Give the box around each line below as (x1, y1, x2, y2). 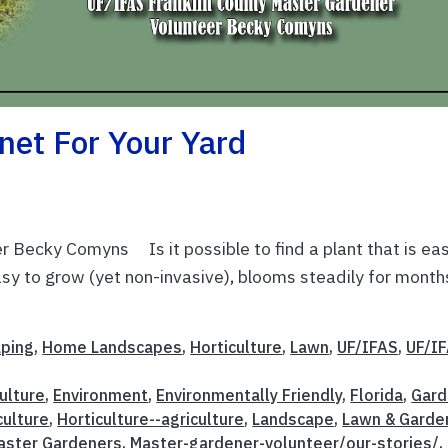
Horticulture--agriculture (57, 409, 245, 430)
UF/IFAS (337, 337, 399, 358)
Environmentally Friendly (156, 385, 343, 406)
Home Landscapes (42, 337, 183, 358)
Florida (350, 385, 404, 406)
